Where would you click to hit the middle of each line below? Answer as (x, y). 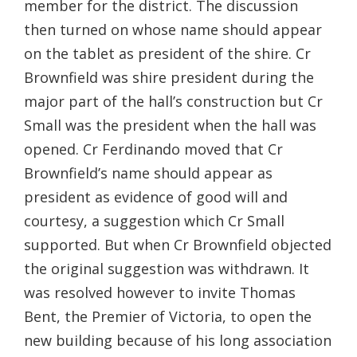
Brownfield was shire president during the (169, 77)
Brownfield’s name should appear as (148, 173)
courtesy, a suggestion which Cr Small (154, 220)
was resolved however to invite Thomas (160, 292)
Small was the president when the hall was (170, 125)
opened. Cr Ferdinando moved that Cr (153, 149)
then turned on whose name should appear (173, 29)
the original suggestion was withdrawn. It (167, 268)
